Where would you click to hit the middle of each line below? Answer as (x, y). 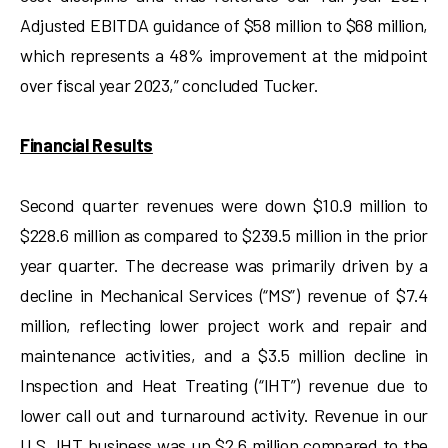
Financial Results (86, 145)
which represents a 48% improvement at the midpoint (224, 55)
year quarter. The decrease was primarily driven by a (224, 265)
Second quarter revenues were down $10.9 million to (224, 205)
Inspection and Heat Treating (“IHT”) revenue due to (224, 385)
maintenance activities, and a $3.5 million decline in (224, 355)
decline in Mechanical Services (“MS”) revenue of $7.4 (224, 295)
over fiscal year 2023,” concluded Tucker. (169, 85)
